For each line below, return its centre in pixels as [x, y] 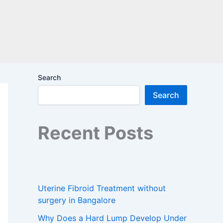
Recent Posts [96, 133]
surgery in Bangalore [77, 200]
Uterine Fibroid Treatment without [102, 188]
